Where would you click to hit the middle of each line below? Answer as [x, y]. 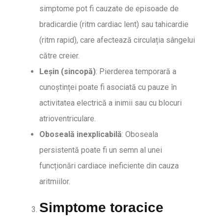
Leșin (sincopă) [68, 71]
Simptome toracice [101, 207]
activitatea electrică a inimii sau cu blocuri [110, 103]
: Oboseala [140, 134]
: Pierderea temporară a [136, 71]
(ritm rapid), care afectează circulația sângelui [117, 40]
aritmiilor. [55, 181]
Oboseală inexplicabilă [81, 134]
